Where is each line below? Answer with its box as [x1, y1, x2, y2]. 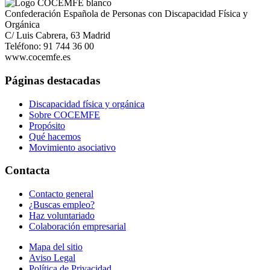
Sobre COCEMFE [29, 109, 100, 120]
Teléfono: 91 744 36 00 [5, 41, 94, 52]
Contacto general [29, 189, 93, 199]
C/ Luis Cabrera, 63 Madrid [5, 30, 110, 41]
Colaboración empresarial [29, 221, 126, 232]
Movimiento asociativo [29, 142, 116, 152]
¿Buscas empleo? [29, 199, 95, 210]
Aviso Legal [29, 253, 75, 263]
